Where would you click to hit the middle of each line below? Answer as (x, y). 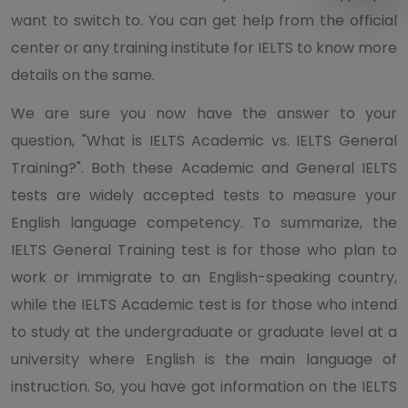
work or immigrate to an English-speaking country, (204, 277)
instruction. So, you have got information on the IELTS (204, 386)
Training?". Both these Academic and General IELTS (204, 168)
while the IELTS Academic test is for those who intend (204, 304)
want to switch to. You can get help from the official (204, 20)
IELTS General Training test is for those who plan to (204, 250)
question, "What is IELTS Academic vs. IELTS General (204, 140)
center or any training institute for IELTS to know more (204, 47)
